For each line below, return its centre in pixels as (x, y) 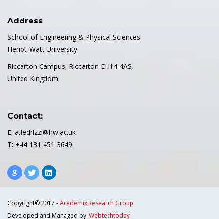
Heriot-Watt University (42, 49)
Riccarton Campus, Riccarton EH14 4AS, (70, 66)
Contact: (25, 116)
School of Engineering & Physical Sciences (74, 37)
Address (25, 21)
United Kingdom (33, 79)
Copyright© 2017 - (33, 203)
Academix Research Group (97, 203)
